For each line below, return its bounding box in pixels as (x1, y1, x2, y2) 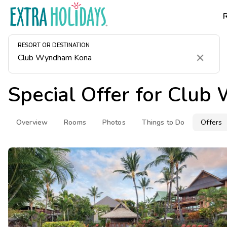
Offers (201, 118, 222, 127)
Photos (102, 118, 126, 127)
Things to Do (141, 118, 185, 127)
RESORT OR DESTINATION (18, 42, 90, 50)
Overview (16, 118, 48, 127)
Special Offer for (8, 81, 168, 108)
